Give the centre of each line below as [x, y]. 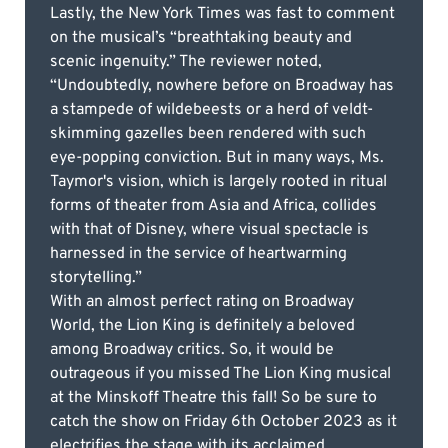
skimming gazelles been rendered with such [208, 133]
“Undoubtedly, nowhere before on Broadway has [222, 85]
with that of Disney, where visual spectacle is [209, 229]
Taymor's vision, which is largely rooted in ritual [218, 181]
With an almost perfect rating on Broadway [202, 301]
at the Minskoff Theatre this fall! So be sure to [213, 397]
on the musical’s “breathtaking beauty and [201, 37]
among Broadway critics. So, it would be [192, 349]
